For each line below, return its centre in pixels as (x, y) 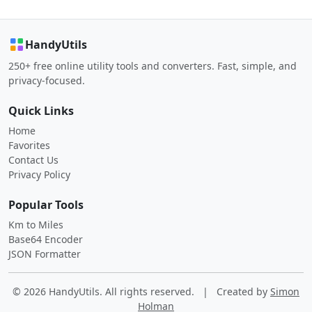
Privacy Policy (39, 174)
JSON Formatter (45, 254)
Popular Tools (46, 205)
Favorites (29, 145)
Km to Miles (36, 225)
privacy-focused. (47, 80)
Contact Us (33, 160)
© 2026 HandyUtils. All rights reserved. (105, 291)
